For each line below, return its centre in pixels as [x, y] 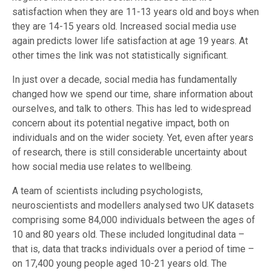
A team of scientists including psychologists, [107, 191]
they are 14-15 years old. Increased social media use [124, 26]
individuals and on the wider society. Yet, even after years [133, 137]
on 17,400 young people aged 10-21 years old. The [119, 263]
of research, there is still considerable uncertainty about [129, 152]
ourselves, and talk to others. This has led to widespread [132, 108]
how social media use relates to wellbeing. [102, 166]
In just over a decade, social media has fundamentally [125, 79]
